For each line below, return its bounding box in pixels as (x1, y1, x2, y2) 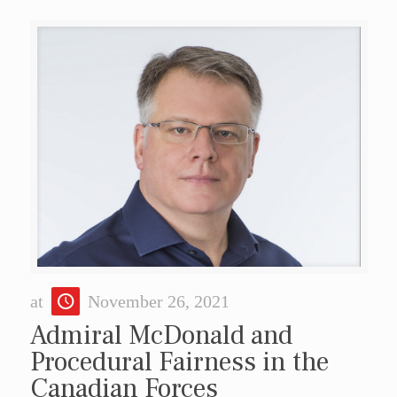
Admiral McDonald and (29, 317, 292, 353)
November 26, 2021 (87, 291, 230, 311)
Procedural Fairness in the (29, 344, 329, 379)
